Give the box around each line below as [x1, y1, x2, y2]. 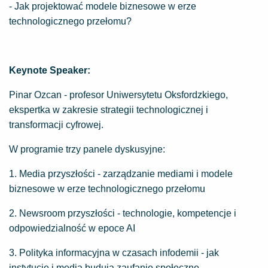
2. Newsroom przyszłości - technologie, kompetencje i [9, 208, 236, 218]
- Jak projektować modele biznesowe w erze [9, 1, 196, 11]
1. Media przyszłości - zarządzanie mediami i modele [9, 169, 233, 179]
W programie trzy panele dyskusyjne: [9, 144, 165, 154]
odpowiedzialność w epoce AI [9, 223, 135, 233]
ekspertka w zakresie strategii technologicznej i [9, 105, 208, 115]
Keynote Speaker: [9, 65, 90, 75]
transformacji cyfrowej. [9, 120, 103, 130]
